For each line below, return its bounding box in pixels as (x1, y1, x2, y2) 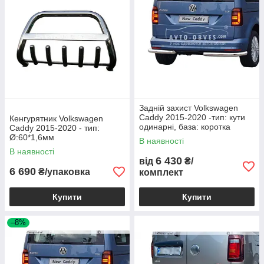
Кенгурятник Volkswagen (9, 114, 103, 123)
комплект (139, 167, 183, 177)
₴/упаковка (36, 167, 90, 177)
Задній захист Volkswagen (139, 103, 238, 113)
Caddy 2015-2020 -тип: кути (139, 113, 245, 122)
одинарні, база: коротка (139, 122, 230, 131)
